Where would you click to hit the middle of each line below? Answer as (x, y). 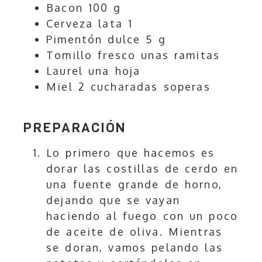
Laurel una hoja (94, 71)
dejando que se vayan (113, 200)
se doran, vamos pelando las (135, 248)
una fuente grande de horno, (134, 185)
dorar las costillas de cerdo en (142, 169)
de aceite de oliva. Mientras (135, 232)
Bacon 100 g (84, 8)
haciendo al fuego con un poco (142, 216)
